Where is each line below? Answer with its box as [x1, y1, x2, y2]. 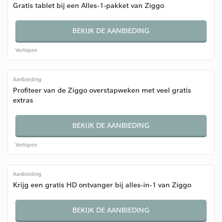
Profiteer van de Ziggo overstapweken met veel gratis [13, 85, 191, 95]
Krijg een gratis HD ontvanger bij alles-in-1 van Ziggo [13, 180, 191, 189]
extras [13, 95, 33, 105]
